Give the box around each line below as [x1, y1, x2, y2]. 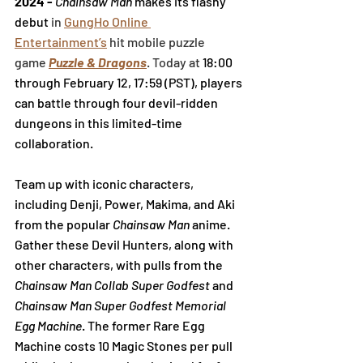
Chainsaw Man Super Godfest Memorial [15, 297, 228, 313]
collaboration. [15, 135, 93, 151]
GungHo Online [64, 13, 151, 29]
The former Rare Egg [88, 317, 207, 333]
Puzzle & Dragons [49, 53, 147, 70]
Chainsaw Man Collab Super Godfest [15, 276, 210, 293]
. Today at [147, 53, 203, 70]
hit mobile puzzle [107, 33, 207, 49]
